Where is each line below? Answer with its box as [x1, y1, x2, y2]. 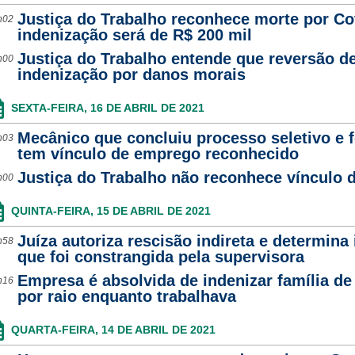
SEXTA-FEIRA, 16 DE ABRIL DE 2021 [10, 101, 204, 114]
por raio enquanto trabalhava [17, 288, 236, 305]
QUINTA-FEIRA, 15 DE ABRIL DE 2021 [10, 204, 211, 217]
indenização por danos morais [17, 66, 246, 83]
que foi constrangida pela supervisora [17, 248, 304, 265]
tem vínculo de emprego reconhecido [17, 145, 299, 162]
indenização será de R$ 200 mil [17, 26, 252, 44]
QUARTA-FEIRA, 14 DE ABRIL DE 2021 [10, 323, 216, 336]
